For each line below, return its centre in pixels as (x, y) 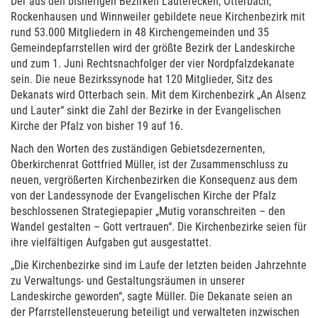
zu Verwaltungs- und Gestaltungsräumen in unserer (128, 281)
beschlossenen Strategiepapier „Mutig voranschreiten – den (148, 211)
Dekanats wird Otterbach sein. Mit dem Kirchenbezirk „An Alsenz (158, 95)
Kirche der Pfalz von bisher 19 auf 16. (97, 126)
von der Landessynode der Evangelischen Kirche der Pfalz (143, 196)
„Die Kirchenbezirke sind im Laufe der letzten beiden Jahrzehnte (159, 265)
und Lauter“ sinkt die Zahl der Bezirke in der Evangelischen (146, 110)
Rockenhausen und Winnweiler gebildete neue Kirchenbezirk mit (158, 17)
